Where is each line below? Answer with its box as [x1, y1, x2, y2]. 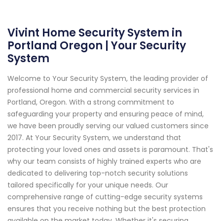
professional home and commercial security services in [7, 85, 199, 96]
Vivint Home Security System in [7, 25, 182, 41]
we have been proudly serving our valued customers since [7, 121, 209, 131]
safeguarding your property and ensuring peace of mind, [7, 109, 204, 119]
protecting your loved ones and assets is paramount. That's [7, 145, 213, 155]
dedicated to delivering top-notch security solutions [7, 168, 188, 179]
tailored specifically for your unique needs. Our [7, 180, 168, 190]
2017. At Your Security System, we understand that [7, 133, 181, 143]
